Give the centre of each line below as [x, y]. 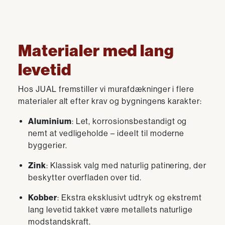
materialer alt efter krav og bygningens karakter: [110, 101]
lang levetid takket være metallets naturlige [111, 210]
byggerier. [48, 145]
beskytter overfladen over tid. [85, 178]
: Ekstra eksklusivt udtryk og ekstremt [130, 198]
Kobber [43, 198]
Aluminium [50, 121]
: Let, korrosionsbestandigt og [129, 121]
